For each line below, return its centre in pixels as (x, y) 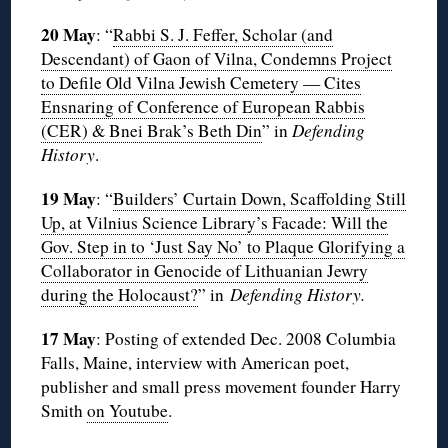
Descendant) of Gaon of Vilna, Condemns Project (217, 59)
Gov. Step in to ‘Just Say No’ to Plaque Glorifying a (223, 247)
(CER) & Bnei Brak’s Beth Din (152, 131)
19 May (69, 199)
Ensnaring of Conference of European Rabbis (203, 107)
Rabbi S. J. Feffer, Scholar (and (223, 35)
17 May (69, 339)
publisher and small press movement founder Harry (221, 387)
